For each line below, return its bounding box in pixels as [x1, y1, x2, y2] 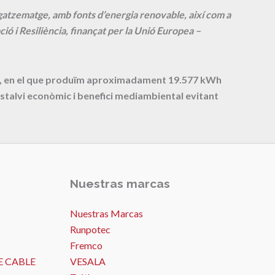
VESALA [69, 255, 106, 268]
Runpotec [69, 223, 110, 236]
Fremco [69, 239, 103, 252]
